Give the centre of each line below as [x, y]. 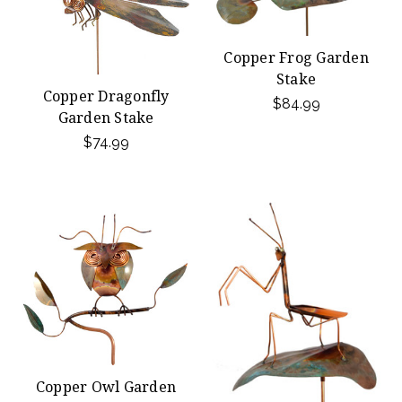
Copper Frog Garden [296, 58]
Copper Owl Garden [106, 387]
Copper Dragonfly [106, 96]
